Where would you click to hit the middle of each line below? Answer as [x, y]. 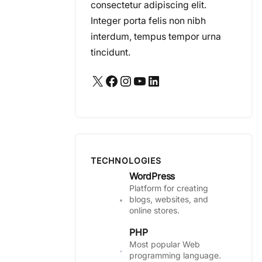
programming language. [175, 256]
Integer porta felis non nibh [148, 21]
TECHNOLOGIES [126, 160]
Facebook [108, 80]
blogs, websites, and [169, 199]
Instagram [124, 80]
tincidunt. [111, 53]
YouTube [136, 80]
